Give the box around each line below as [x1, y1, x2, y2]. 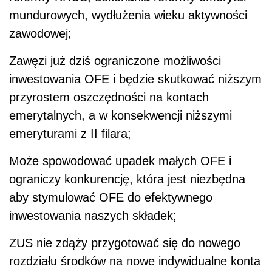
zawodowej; [9, 27, 72, 41]
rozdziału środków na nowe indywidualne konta [9, 254, 260, 268]
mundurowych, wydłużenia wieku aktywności [9, 8, 247, 22]
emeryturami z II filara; [9, 127, 131, 141]
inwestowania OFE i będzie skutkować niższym [9, 72, 262, 86]
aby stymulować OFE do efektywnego [9, 191, 212, 205]
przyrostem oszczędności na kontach [9, 90, 209, 104]
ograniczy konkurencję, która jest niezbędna [9, 172, 245, 186]
